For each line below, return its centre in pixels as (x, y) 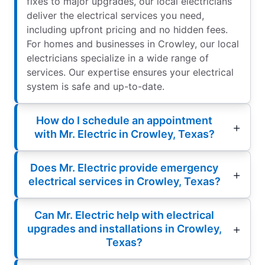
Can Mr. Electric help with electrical (124, 215)
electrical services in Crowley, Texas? (124, 182)
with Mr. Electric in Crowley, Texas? (124, 134)
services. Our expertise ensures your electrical (130, 72)
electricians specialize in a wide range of (118, 58)
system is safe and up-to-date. (96, 87)
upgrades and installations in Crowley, (124, 229)
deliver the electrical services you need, (115, 16)
